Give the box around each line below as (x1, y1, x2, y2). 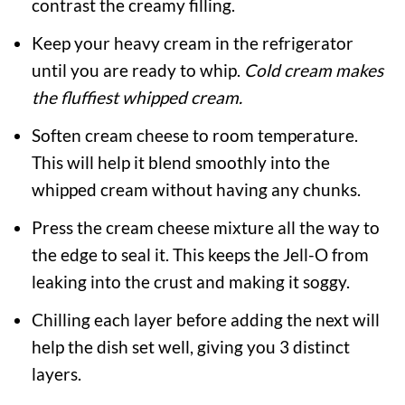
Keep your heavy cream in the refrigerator (31, 33, 353, 54)
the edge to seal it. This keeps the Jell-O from (31, 244, 369, 266)
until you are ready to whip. (31, 60, 244, 81)
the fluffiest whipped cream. (31, 87, 242, 108)
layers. (31, 363, 81, 385)
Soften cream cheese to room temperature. (31, 125, 358, 146)
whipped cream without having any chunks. (31, 179, 361, 201)
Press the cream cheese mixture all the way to (31, 217, 380, 239)
